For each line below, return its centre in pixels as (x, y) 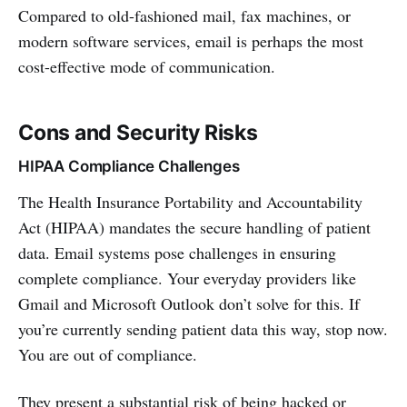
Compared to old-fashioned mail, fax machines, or (184, 15)
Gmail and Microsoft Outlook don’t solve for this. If (189, 303)
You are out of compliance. (110, 354)
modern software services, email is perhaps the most (191, 41)
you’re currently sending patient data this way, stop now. (203, 329)
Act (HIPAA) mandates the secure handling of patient (194, 227)
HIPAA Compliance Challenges (129, 166)
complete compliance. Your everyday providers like (187, 278)
